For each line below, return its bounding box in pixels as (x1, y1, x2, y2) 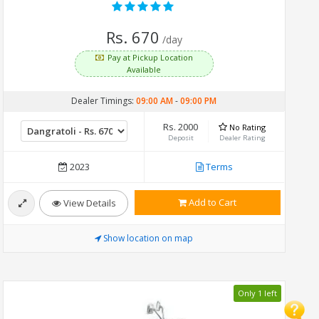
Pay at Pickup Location (108, 51, 194, 63)
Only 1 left (237, 288, 277, 299)
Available (127, 63, 162, 75)
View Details (61, 196, 116, 209)
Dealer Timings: (71, 94, 137, 107)
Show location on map (103, 231, 194, 244)
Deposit (167, 132, 194, 142)
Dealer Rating (219, 132, 266, 142)
